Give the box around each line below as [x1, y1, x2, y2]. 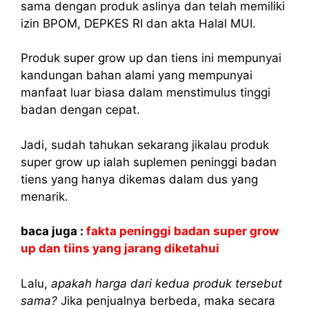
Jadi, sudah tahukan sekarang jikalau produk [21, 137, 269, 152]
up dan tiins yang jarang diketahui [21, 241, 219, 256]
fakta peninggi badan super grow [86, 224, 279, 239]
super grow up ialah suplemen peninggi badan [21, 154, 277, 169]
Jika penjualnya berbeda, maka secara [57, 293, 275, 308]
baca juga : [21, 224, 86, 239]
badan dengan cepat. [21, 103, 140, 117]
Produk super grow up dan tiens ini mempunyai [21, 51, 281, 66]
